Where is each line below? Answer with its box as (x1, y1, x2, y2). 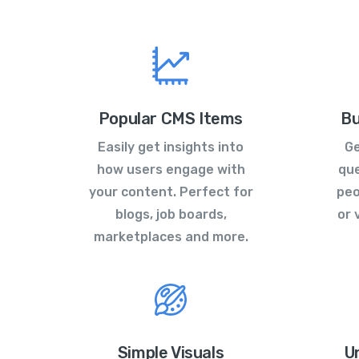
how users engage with (96, 162, 245, 178)
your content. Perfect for (88, 184, 253, 200)
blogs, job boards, (115, 207, 227, 223)
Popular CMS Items (98, 109, 244, 129)
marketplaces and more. (93, 229, 248, 245)
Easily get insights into (98, 139, 244, 155)
